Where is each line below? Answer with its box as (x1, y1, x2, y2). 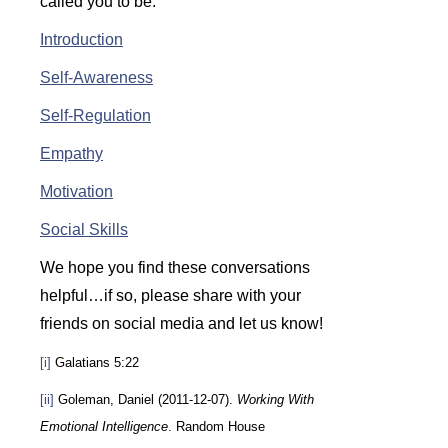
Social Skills (40, 220, 128, 238)
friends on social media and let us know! (40, 314, 323, 332)
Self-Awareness (40, 68, 153, 86)
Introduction (40, 30, 123, 48)
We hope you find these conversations (40, 258, 310, 276)
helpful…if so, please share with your (40, 286, 301, 304)
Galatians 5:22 (51, 354, 139, 370)
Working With (237, 391, 314, 407)
